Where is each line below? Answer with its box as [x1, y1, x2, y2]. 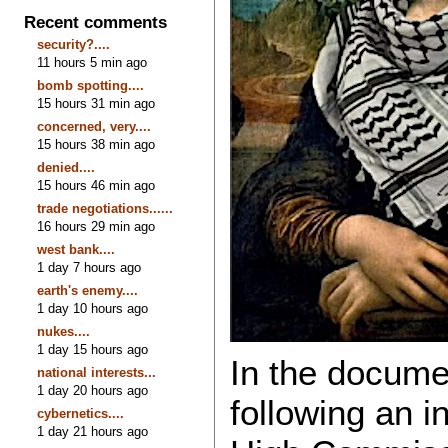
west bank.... [37, 241, 116, 257]
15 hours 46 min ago [37, 177, 156, 193]
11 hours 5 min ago [37, 54, 148, 70]
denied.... [37, 159, 96, 175]
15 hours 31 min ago [37, 95, 156, 111]
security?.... [37, 36, 111, 52]
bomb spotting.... [37, 77, 145, 93]
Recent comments [24, 12, 168, 33]
